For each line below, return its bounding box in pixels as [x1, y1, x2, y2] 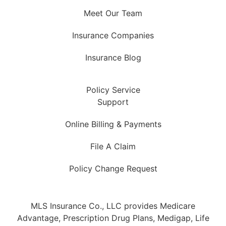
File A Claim [90, 141, 136, 151]
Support [97, 96, 129, 107]
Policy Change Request [69, 163, 157, 174]
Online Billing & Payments [65, 119, 161, 129]
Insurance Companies [72, 30, 154, 40]
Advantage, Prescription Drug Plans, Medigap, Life [17, 212, 209, 223]
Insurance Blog [85, 52, 141, 63]
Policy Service [86, 84, 140, 95]
